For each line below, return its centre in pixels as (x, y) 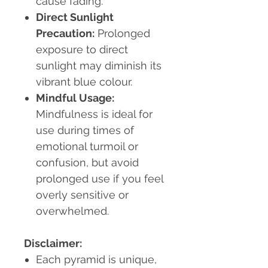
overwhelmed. (72, 211)
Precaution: (65, 33)
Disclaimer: (53, 243)
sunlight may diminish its (99, 66)
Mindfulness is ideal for (94, 114)
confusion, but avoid (87, 163)
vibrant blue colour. (84, 82)
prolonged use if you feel (100, 179)
